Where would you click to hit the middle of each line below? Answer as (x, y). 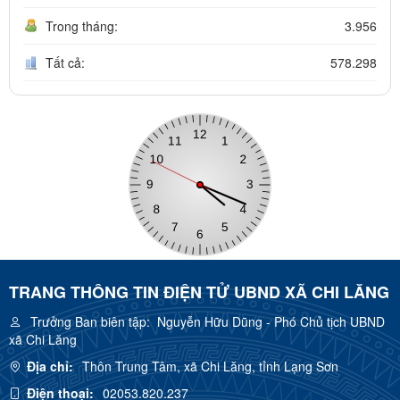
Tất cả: (65, 62)
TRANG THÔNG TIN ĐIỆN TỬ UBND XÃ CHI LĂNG (199, 292)
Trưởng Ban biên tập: (90, 321)
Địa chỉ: (50, 366)
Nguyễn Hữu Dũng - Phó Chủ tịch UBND (267, 321)
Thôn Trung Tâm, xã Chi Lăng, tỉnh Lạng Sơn (210, 366)
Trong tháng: (82, 25)
